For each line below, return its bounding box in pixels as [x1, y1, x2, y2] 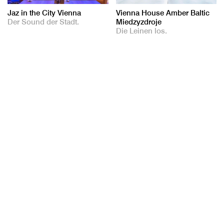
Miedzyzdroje [115, 16, 161, 26]
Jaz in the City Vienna [7, 7, 81, 17]
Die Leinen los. [115, 25, 167, 35]
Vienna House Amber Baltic [115, 7, 209, 17]
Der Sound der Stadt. [7, 16, 79, 26]
